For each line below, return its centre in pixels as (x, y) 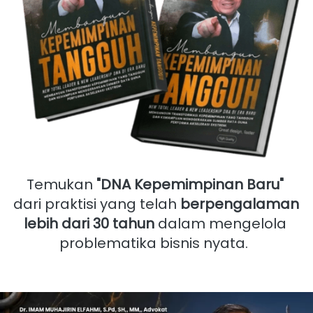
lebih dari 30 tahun (89, 224)
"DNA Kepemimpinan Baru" (190, 185)
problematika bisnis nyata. (157, 243)
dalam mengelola (220, 224)
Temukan (61, 185)
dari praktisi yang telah (97, 204)
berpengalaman (240, 204)
